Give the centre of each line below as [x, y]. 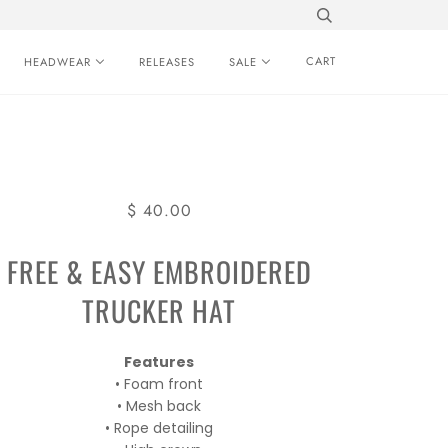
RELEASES [167, 61]
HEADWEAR [57, 61]
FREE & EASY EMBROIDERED [159, 271]
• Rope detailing [159, 428]
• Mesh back [159, 406]
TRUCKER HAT [159, 310]
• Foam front [159, 384]
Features [159, 362]
